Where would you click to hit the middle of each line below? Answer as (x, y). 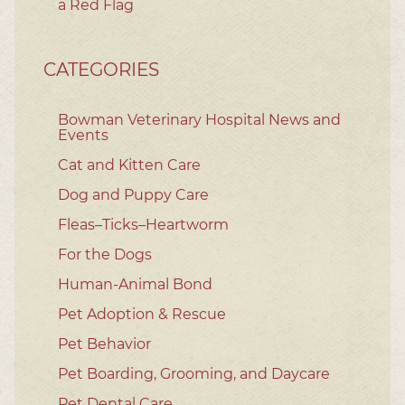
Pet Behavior (104, 344)
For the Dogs (105, 254)
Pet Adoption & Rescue (142, 314)
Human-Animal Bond (135, 284)
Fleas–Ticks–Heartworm (143, 224)
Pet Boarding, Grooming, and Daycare (194, 373)
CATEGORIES (101, 69)
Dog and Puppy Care (133, 194)
